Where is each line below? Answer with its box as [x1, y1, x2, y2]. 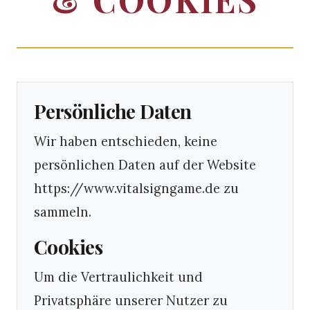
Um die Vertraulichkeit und [34, 268, 203, 285]
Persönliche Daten [34, 98, 192, 124]
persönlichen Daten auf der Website [34, 156, 256, 173]
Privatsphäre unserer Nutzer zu [34, 292, 228, 309]
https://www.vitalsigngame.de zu [34, 180, 239, 197]
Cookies [34, 234, 103, 259]
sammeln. [34, 203, 91, 220]
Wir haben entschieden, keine [34, 133, 217, 149]
